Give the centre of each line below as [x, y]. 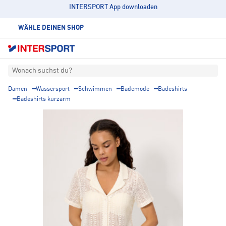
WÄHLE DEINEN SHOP [51, 28]
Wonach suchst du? [42, 71]
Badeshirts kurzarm [44, 100]
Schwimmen [95, 90]
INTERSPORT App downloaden [113, 7]
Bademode [135, 90]
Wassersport [53, 90]
